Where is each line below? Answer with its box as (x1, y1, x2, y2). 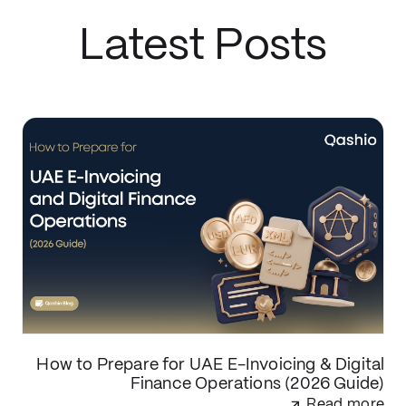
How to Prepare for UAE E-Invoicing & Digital (36, 357, 385, 373)
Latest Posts (79, 26, 327, 68)
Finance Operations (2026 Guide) (130, 376, 385, 392)
